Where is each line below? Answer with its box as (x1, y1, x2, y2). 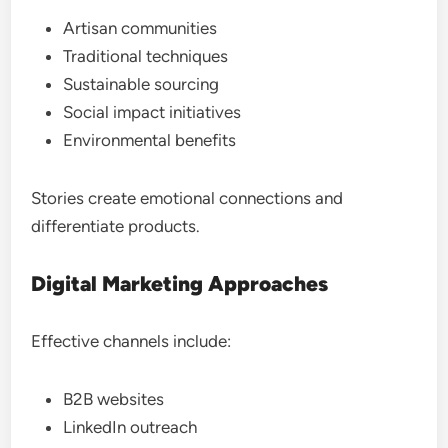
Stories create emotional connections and (31, 188, 344, 208)
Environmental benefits (63, 130, 237, 150)
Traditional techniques (63, 46, 229, 66)
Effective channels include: (31, 331, 232, 351)
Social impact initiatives (63, 102, 242, 122)
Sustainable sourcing (63, 74, 220, 94)
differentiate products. (31, 216, 201, 236)
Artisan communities (63, 18, 218, 38)
